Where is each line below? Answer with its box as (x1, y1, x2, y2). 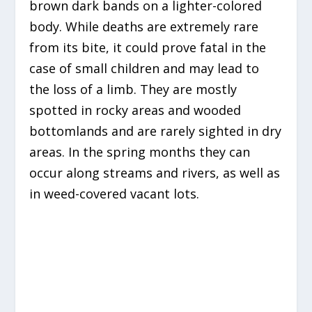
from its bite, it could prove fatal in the (29, 38, 267, 56)
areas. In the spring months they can (29, 143, 251, 160)
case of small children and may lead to (29, 59, 260, 77)
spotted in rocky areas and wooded (29, 101, 242, 118)
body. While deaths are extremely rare (29, 17, 259, 35)
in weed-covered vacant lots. (29, 185, 200, 202)
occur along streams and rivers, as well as (29, 164, 281, 181)
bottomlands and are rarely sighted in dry (29, 122, 282, 139)
